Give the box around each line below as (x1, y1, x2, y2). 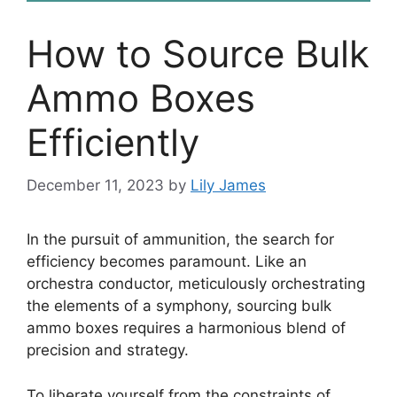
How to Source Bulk (27, 30, 370, 76)
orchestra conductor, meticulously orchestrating (27, 275, 365, 293)
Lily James (191, 176, 266, 195)
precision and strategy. (27, 341, 189, 360)
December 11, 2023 (27, 176, 164, 195)
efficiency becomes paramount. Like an (27, 253, 307, 271)
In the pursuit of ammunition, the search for (27, 230, 334, 249)
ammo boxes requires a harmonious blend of (27, 319, 346, 338)
